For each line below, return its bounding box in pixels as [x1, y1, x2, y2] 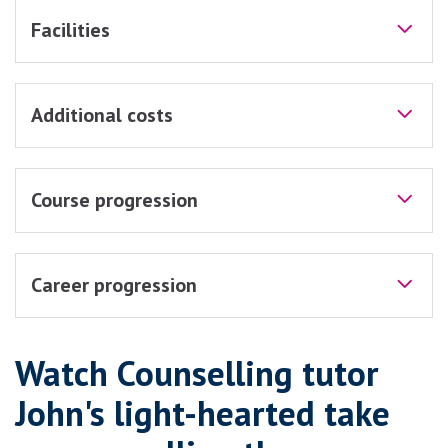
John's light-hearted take [15, 389, 390, 436]
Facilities [31, 16, 110, 43]
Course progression [31, 186, 198, 213]
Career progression [31, 271, 197, 298]
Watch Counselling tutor [15, 349, 378, 396]
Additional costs [31, 101, 173, 128]
